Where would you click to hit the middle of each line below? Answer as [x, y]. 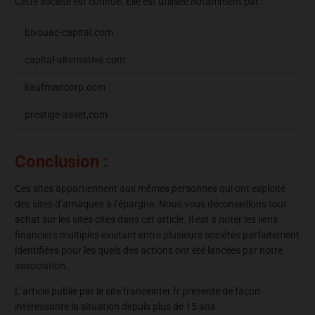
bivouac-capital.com [69, 33]
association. [41, 266]
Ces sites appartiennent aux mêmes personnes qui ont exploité [150, 189]
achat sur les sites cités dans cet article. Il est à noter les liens [146, 220]
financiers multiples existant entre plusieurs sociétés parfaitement [157, 235]
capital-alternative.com [75, 60]
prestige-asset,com [66, 115]
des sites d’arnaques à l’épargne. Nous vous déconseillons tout [151, 204]
